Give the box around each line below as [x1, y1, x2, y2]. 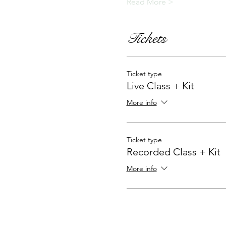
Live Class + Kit [126, 80, 194, 92]
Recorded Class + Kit [126, 146, 220, 158]
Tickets [126, 29, 166, 48]
